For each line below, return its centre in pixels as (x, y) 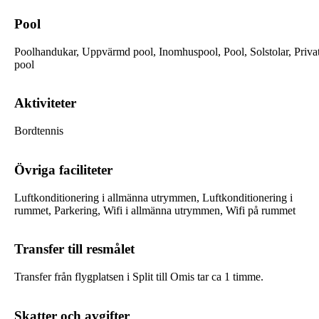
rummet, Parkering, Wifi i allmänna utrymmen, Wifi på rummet (155, 210)
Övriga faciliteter (63, 169)
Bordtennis (39, 131)
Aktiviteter (45, 103)
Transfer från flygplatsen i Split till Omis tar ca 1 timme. (139, 277)
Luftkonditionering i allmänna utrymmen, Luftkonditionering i (153, 197)
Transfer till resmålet (74, 249)
